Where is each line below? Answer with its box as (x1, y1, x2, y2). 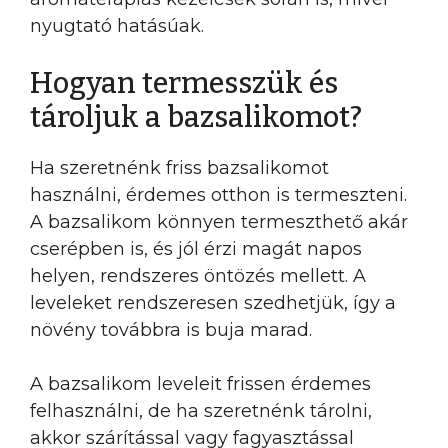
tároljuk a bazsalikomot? (30, 100, 362, 135)
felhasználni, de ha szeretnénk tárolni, (30, 400, 372, 422)
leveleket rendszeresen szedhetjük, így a (30, 292, 396, 314)
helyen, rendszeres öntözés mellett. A (30, 265, 366, 287)
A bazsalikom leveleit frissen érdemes (30, 373, 371, 395)
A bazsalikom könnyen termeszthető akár (30, 211, 408, 233)
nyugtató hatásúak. (30, 15, 204, 37)
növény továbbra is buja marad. (30, 319, 312, 341)
